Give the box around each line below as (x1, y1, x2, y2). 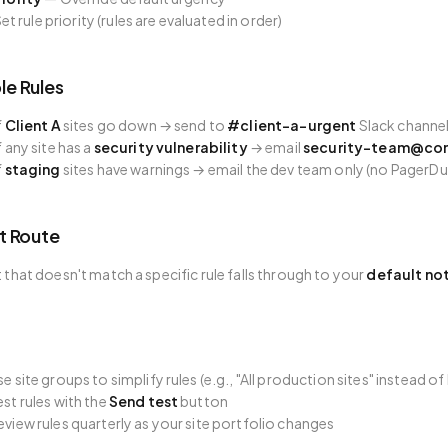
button (178, 392, 229, 410)
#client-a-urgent (227, 116, 357, 134)
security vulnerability (93, 138, 248, 156)
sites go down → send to (60, 116, 228, 134)
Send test (108, 392, 179, 410)
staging (4, 160, 61, 178)
